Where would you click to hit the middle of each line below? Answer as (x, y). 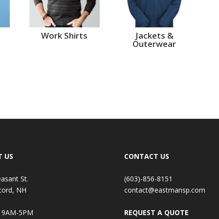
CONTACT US (146, 156)
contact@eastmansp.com (164, 190)
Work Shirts (65, 36)
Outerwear (154, 44)
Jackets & (154, 36)
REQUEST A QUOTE (156, 212)
